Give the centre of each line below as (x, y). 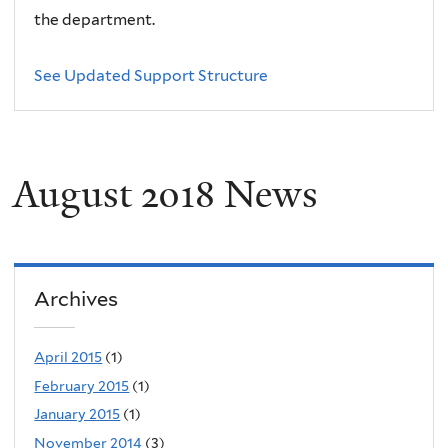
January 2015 (77, 414)
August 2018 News (165, 193)
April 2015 (68, 357)
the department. (95, 20)
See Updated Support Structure (151, 76)
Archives (76, 298)
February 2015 (82, 385)
